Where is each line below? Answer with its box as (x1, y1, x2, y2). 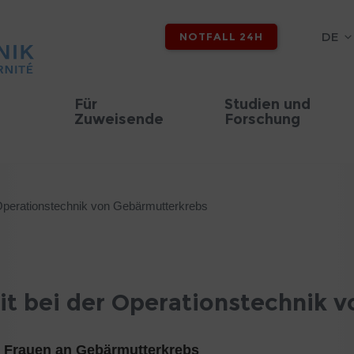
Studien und (224, 96, 311, 113)
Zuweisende (74, 111, 164, 128)
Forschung (224, 111, 300, 128)
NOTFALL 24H (179, 30, 263, 43)
